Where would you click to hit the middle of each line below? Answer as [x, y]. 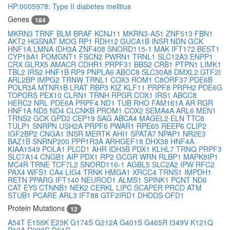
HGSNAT [43, 41]
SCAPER [149, 188]
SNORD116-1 [103, 165]
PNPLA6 [101, 72]
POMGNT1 [60, 57]
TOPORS [24, 95]
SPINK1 [157, 180]
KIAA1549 [25, 149]
